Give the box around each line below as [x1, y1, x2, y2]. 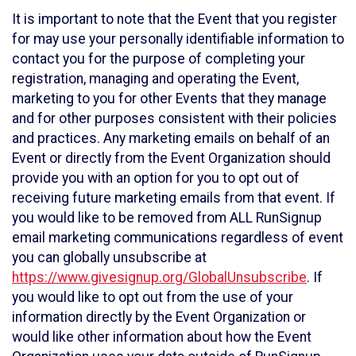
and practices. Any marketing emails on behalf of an [12, 130, 330, 146]
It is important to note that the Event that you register [12, 10, 337, 27]
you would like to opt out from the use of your [12, 288, 293, 305]
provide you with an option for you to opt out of [12, 169, 300, 186]
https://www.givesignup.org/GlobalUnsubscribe [12, 269, 307, 285]
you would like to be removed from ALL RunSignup [12, 209, 322, 226]
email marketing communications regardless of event [12, 229, 343, 246]
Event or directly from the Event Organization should [12, 149, 331, 166]
